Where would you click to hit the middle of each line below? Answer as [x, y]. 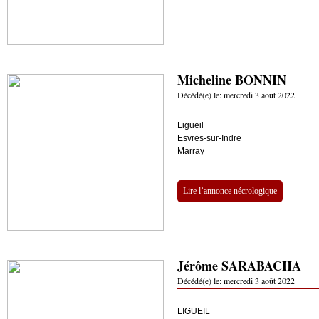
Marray [191, 151]
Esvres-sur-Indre [209, 138]
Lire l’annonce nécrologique [230, 191]
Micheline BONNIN [232, 80]
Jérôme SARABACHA [239, 266]
